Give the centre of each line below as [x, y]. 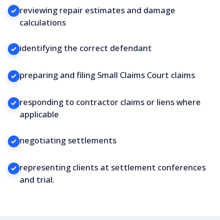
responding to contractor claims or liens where [110, 102]
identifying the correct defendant [86, 48]
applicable [39, 114]
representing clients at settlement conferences [113, 167]
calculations [43, 22]
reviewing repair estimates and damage [97, 10]
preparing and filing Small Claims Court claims [107, 75]
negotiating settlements [68, 140]
